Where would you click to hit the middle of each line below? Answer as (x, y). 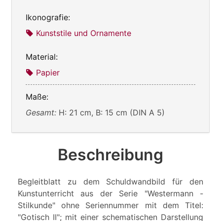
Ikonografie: (48, 18)
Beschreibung (110, 155)
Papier (48, 73)
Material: (42, 57)
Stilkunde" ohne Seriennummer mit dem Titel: (110, 205)
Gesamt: (42, 113)
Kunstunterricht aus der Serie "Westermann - (110, 194)
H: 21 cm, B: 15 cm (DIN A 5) (112, 113)
